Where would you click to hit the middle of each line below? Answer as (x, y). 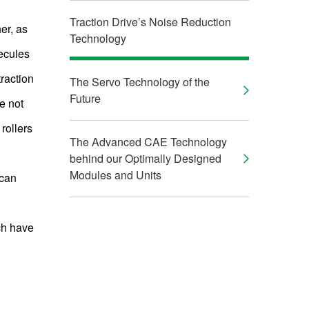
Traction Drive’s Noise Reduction (150, 22)
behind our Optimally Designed (146, 158)
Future (85, 98)
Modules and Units (116, 175)
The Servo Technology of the (140, 82)
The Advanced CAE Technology (148, 142)
